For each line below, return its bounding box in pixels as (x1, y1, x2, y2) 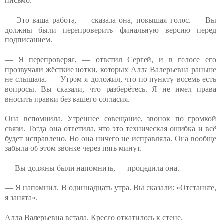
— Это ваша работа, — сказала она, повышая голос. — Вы (5, 15, 216, 24)
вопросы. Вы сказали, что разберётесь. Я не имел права (5, 84, 216, 93)
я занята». (5, 193, 37, 202)
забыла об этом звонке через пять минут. (5, 144, 142, 152)
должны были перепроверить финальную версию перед (5, 25, 216, 34)
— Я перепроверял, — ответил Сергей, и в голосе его (5, 55, 216, 64)
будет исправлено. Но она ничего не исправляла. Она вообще (5, 134, 216, 143)
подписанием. (5, 35, 52, 44)
